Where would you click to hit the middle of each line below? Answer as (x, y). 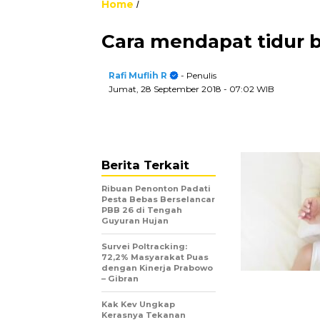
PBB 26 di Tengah (142, 210)
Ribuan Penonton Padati (156, 189)
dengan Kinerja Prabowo (157, 268)
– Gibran (120, 279)
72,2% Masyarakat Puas (155, 257)
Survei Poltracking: (144, 246)
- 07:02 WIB (249, 89)
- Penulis (197, 75)
